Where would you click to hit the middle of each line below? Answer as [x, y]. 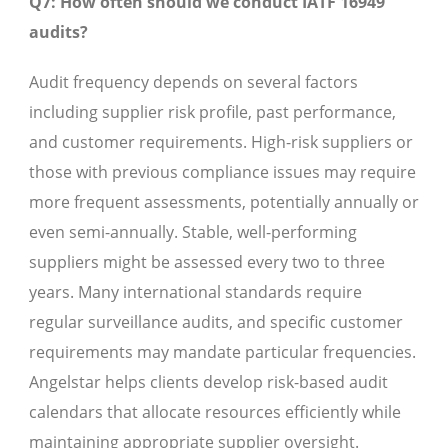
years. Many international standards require [195, 292]
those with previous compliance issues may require [222, 172]
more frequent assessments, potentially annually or [224, 202]
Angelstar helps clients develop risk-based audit [208, 382]
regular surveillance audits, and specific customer [216, 322]
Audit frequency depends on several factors [193, 82]
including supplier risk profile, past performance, [212, 112]
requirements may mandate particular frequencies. [222, 352]
